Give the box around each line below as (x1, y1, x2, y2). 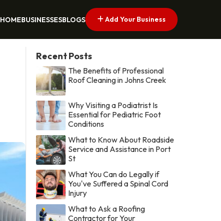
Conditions (68, 118, 105, 129)
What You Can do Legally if (68, 169, 160, 179)
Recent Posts (36, 50, 93, 62)
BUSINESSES (21, 15, 62, 25)
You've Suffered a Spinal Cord (68, 178, 169, 188)
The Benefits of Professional (68, 65, 164, 75)
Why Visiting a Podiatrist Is (68, 100, 158, 110)
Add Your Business (104, 14, 166, 24)
